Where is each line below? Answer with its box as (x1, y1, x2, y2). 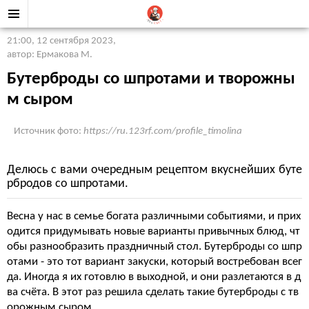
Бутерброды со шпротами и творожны (7, 70, 295, 88)
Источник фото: (14, 126, 83, 137)
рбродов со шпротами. (7, 177, 128, 190)
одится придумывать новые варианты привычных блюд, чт (7, 226, 300, 237)
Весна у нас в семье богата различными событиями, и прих (7, 210, 301, 222)
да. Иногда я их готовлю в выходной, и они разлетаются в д (7, 271, 301, 283)
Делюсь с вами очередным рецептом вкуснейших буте (7, 163, 302, 177)
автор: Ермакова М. (7, 50, 92, 60)
